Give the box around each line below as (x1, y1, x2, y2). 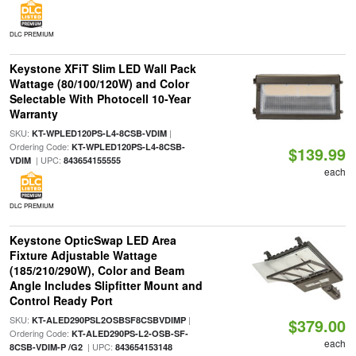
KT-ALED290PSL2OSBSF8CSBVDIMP (31, 314, 186, 326)
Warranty (9, 106, 58, 122)
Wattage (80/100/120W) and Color (9, 75, 189, 91)
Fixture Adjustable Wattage (9, 247, 157, 263)
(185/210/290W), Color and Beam (9, 262, 184, 278)
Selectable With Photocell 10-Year (9, 91, 191, 106)
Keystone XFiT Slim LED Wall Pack (9, 60, 196, 76)
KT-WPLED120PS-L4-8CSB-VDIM (31, 127, 167, 139)
